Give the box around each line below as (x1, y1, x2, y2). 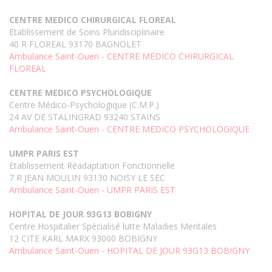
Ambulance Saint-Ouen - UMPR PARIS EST (9, 184, 175, 196)
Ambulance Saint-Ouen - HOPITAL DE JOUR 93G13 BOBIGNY (9, 245, 250, 257)
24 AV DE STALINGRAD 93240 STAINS (9, 111, 160, 123)
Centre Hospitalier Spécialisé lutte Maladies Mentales (9, 220, 217, 233)
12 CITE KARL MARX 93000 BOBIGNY (9, 233, 157, 245)
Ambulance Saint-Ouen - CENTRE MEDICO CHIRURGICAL (9, 50, 234, 63)
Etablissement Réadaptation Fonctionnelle (9, 160, 175, 172)
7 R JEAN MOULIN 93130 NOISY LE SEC (9, 172, 165, 184)
